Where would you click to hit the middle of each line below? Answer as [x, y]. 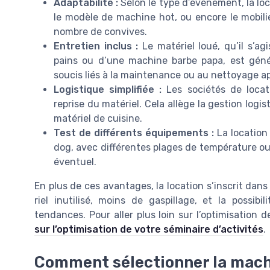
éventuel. [75, 162]
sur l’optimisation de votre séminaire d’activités [149, 230]
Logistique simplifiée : [108, 90]
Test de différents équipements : [134, 133]
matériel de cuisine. [98, 119]
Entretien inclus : [96, 46]
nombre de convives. [100, 32]
